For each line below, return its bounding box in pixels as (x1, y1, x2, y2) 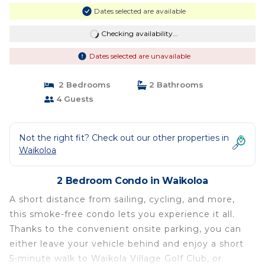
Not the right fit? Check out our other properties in (19, 132, 229, 143)
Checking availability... (101, 29, 178, 38)
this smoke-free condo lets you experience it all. (9, 209, 235, 219)
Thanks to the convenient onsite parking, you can (9, 224, 241, 234)
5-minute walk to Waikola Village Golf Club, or (9, 253, 222, 264)
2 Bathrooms (147, 80, 203, 89)
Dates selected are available (93, 7, 186, 15)
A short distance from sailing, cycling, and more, (9, 194, 235, 205)
